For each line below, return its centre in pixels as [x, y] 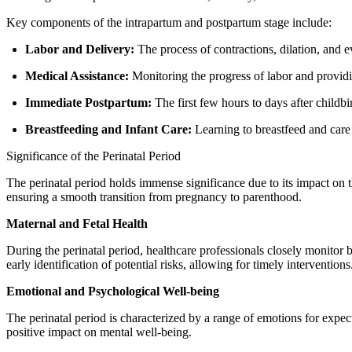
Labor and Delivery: [80, 49]
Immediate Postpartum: [88, 102]
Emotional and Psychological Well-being [113, 291]
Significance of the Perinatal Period [93, 156]
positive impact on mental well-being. [99, 332]
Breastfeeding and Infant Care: [108, 129]
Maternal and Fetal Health [77, 223]
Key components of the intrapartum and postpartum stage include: [169, 22]
